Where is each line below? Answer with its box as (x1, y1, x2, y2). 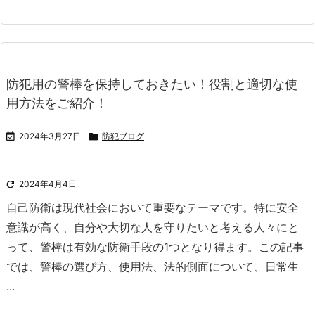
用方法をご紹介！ (6, 96, 108, 110)
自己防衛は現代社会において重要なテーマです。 (6, 200, 254, 214)
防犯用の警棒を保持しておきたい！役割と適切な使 (6, 77, 297, 91)
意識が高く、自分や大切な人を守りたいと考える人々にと (6, 220, 299, 234)
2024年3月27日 (19, 131, 81, 141)
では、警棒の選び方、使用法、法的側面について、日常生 (6, 259, 299, 274)
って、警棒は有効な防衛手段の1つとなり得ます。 (6, 240, 259, 254)
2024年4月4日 (19, 179, 77, 189)
